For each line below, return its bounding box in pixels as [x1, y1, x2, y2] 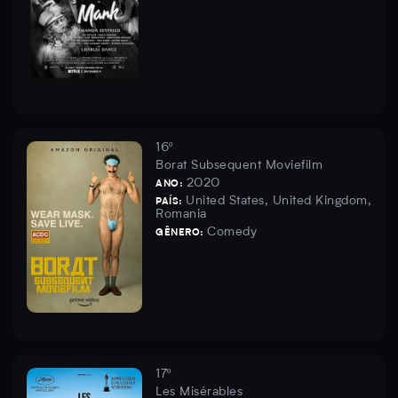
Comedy [207, 226, 257, 239]
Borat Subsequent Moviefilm [155, 159, 322, 172]
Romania [155, 208, 207, 221]
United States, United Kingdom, [186, 195, 371, 208]
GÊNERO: [155, 228, 207, 239]
